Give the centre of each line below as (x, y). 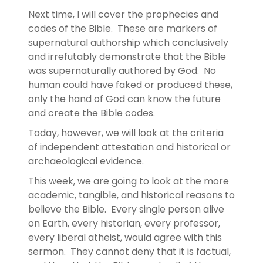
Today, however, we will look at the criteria (126, 133)
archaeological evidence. (87, 161)
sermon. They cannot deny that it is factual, (129, 251)
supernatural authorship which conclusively (128, 42)
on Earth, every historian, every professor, (124, 223)
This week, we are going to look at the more (129, 181)
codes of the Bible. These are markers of (123, 28)
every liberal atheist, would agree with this (125, 237)
